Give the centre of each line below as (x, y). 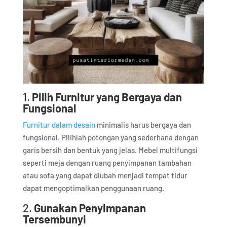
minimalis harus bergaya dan (143, 125)
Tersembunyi (54, 219)
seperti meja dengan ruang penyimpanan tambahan (107, 163)
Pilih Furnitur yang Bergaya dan (107, 97)
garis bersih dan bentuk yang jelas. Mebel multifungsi (110, 150)
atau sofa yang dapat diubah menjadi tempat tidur (105, 176)
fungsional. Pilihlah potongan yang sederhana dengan (110, 138)
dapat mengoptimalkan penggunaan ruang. (93, 188)
